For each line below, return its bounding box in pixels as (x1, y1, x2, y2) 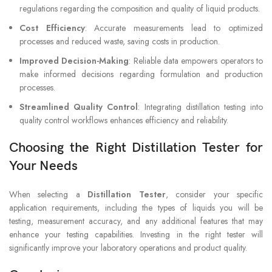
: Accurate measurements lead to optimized (84, 21, 263, 34)
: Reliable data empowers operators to (129, 54, 263, 67)
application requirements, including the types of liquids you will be (9, 201, 263, 214)
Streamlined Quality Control (19, 100, 138, 113)
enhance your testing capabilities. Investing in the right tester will (9, 228, 263, 240)
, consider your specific (165, 188, 263, 200)
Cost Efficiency (19, 21, 85, 34)
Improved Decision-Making (19, 54, 129, 67)
